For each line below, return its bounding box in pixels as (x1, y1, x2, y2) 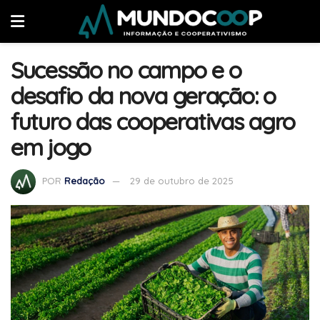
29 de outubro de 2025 (130, 174, 234, 186)
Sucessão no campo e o (11, 56, 242, 84)
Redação (64, 174, 105, 186)
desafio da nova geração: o (11, 81, 276, 110)
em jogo (11, 133, 91, 161)
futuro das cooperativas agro (11, 107, 296, 136)
